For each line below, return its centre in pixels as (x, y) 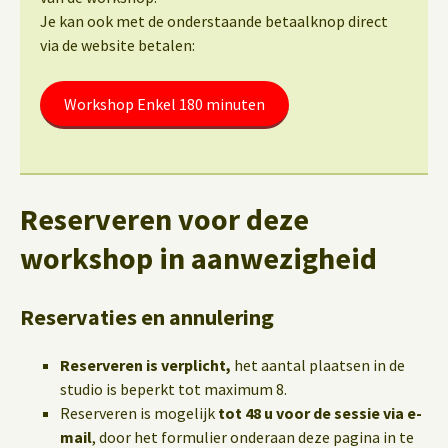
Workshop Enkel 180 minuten (164, 104)
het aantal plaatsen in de (318, 365)
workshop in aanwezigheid (198, 258)
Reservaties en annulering (147, 317)
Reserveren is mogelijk (139, 413)
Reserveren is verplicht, (145, 365)
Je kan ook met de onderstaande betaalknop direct (214, 21)
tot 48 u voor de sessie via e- (320, 413)
